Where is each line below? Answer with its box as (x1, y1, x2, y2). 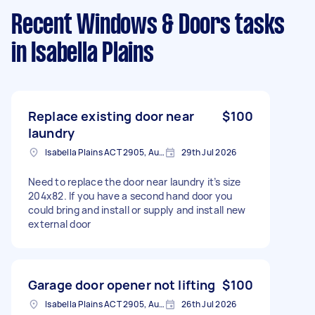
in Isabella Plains (11, 41, 154, 67)
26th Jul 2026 (181, 297, 237, 310)
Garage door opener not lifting (28, 276, 216, 293)
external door (28, 217, 91, 231)
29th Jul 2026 (181, 146, 237, 158)
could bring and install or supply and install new (28, 202, 246, 217)
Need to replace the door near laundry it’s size (28, 174, 240, 188)
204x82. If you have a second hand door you (28, 188, 233, 202)
